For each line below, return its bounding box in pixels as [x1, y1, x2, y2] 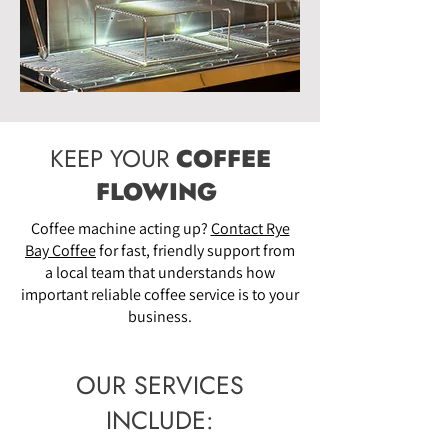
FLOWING [96, 174, 224, 210]
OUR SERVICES [76, 367, 244, 404]
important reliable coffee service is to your [21, 284, 299, 306]
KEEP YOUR [49, 141, 176, 177]
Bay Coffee [25, 240, 96, 262]
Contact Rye [210, 218, 290, 240]
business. [128, 306, 192, 328]
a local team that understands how [45, 262, 275, 284]
